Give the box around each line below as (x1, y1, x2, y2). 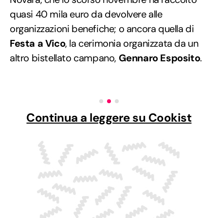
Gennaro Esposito (118, 52, 200, 65)
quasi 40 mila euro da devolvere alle (10, 8, 163, 21)
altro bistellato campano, (10, 52, 119, 65)
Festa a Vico (10, 37, 66, 50)
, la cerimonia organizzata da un (65, 37, 199, 50)
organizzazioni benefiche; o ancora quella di (10, 22, 194, 36)
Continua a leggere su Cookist (26, 110, 192, 126)
